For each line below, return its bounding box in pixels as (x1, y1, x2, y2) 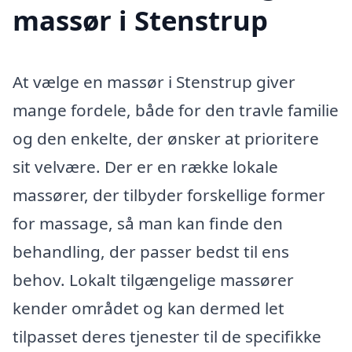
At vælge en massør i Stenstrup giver (13, 70, 295, 93)
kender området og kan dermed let (13, 296, 284, 319)
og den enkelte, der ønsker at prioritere (13, 126, 319, 149)
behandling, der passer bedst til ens (13, 240, 289, 262)
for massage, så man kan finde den (13, 211, 283, 234)
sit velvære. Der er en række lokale (13, 155, 278, 178)
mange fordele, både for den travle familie (13, 98, 339, 121)
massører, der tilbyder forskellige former (13, 183, 325, 206)
